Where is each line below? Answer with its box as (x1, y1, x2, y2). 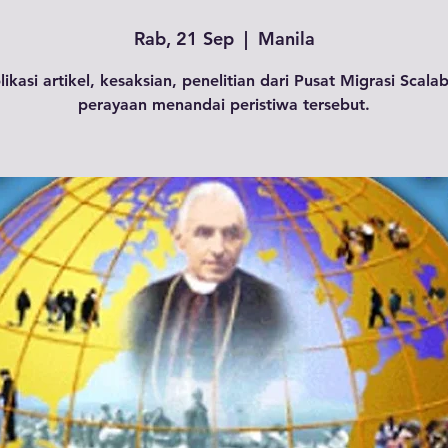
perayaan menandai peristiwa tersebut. (78, 95, 370, 114)
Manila (257, 27, 315, 50)
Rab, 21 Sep (133, 27, 234, 50)
